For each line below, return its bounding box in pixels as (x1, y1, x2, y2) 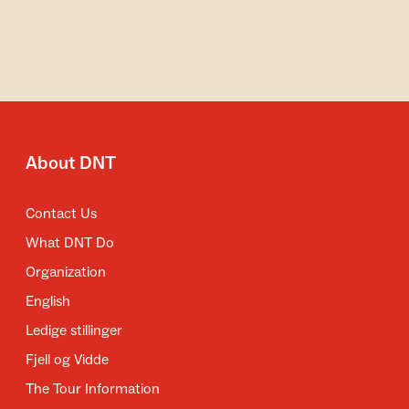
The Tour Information (26, 380, 160, 398)
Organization (26, 263, 106, 281)
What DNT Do (26, 234, 114, 252)
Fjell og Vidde (26, 351, 109, 369)
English (26, 292, 70, 310)
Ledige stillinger (26, 321, 122, 340)
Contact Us (26, 204, 97, 223)
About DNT (26, 151, 116, 175)
